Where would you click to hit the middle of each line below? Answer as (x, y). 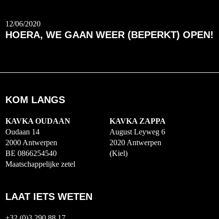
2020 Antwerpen (135, 142)
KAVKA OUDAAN (38, 121)
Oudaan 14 (22, 132)
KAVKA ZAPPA (138, 121)
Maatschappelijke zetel (40, 164)
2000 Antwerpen (31, 142)
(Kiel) (119, 153)
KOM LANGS (35, 100)
